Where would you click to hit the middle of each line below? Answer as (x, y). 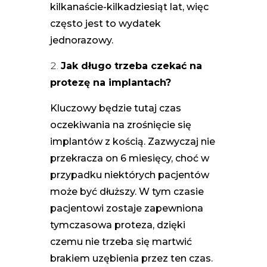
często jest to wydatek (105, 23)
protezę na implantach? (111, 82)
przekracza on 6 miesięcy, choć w (130, 158)
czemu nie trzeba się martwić (121, 241)
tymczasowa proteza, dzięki (118, 225)
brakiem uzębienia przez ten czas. (131, 258)
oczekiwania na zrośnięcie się (121, 125)
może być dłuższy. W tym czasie (127, 191)
